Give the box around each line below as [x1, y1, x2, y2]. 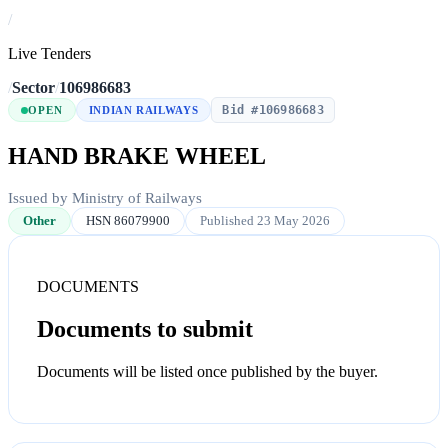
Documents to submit [37, 316, 253, 343]
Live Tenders [8, 45, 91, 63]
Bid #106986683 [222, 103, 324, 118]
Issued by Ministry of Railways [8, 190, 202, 207]
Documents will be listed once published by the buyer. [37, 362, 378, 380]
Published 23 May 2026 [200, 213, 330, 229]
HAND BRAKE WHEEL [8, 143, 266, 170]
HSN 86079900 [86, 213, 170, 229]
